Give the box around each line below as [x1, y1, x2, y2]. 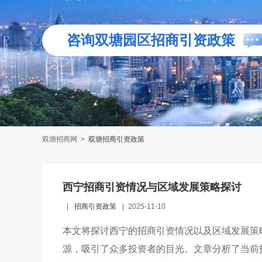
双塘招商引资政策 [88, 135, 144, 143]
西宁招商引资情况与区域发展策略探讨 [63, 181, 242, 193]
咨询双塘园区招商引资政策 [67, 32, 235, 48]
